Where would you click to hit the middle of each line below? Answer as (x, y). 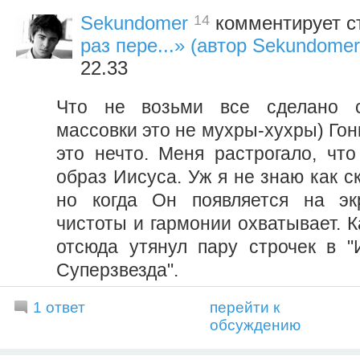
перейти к (245, 307)
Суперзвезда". (117, 270)
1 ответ (59, 307)
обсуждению (255, 325)
